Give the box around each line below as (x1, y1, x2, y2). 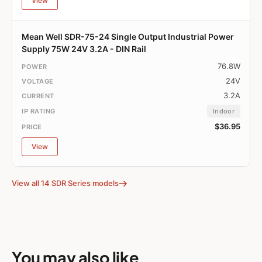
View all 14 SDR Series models (12, 178, 119, 188)
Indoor (213, 107, 235, 116)
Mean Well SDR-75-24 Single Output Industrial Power (22, 32, 234, 42)
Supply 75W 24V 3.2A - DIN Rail (22, 44, 146, 54)
